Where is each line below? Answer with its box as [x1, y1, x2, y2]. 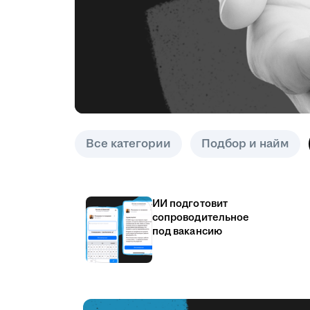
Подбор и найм [201, 136, 289, 152]
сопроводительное [152, 210, 250, 225]
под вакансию [152, 224, 222, 239]
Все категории [86, 136, 171, 152]
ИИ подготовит [152, 197, 228, 211]
